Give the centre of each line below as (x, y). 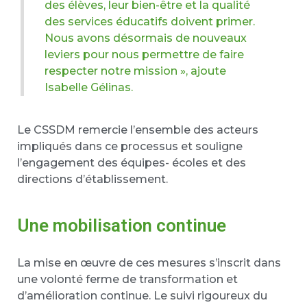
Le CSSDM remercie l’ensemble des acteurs (138, 130)
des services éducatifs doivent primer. (150, 21)
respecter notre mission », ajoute (135, 71)
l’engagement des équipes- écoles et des (132, 162)
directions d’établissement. (93, 179)
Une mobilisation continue (122, 225)
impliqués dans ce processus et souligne (130, 146)
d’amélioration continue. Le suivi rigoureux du (142, 295)
